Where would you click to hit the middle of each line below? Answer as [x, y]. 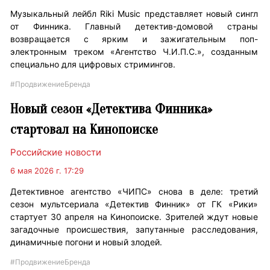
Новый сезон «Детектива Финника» [111, 109]
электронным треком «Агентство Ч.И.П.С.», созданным [134, 52]
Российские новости [56, 152]
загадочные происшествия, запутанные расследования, [134, 230]
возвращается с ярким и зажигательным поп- [134, 39]
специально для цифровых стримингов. [93, 64]
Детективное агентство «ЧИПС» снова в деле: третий [134, 192]
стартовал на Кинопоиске [84, 130]
